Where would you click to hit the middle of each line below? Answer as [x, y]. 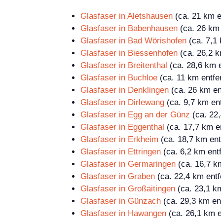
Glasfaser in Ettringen [121, 152]
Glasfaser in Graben [118, 177]
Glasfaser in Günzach [121, 201]
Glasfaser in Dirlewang [122, 103]
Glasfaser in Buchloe [119, 78]
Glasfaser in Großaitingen [128, 189]
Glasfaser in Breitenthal [124, 66]
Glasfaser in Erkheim [119, 140]
